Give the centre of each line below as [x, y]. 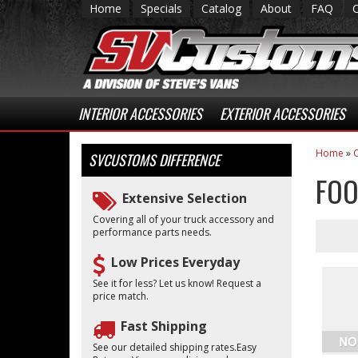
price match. [121, 296]
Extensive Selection [185, 198]
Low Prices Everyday [175, 262]
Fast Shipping [164, 326]
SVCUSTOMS [122, 160]
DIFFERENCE [188, 160]
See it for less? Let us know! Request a [177, 283]
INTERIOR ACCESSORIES [140, 113]
